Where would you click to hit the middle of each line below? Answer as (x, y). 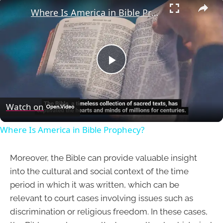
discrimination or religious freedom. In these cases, (109, 211)
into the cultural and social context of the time (99, 171)
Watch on (25, 107)
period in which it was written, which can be (95, 184)
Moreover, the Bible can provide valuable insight (104, 158)
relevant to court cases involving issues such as (102, 198)
